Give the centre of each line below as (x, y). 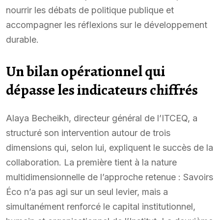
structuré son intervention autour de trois (88, 133)
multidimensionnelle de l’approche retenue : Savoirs (110, 177)
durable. (22, 39)
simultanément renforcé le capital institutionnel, (101, 206)
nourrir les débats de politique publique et (90, 10)
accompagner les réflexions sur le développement (107, 25)
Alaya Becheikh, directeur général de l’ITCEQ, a (102, 118)
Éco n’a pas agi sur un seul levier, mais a (87, 192)
